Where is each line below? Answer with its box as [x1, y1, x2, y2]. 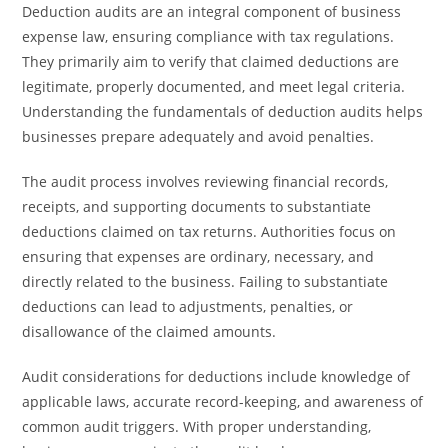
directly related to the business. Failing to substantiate [22, 272, 389, 291]
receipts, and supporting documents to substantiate [22, 197, 372, 216]
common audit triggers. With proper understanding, [22, 417, 372, 436]
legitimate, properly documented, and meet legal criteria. [22, 77, 406, 96]
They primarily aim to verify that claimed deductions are [22, 52, 400, 71]
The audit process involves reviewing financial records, [22, 172, 389, 191]
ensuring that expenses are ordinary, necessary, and [22, 247, 375, 266]
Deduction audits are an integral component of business [22, 2, 402, 21]
